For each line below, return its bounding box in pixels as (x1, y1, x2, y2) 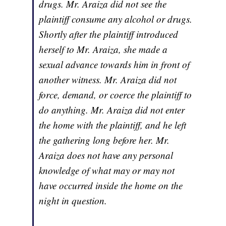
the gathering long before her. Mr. (39, 133, 170, 146)
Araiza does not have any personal (39, 148, 174, 161)
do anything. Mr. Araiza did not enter (39, 103, 185, 116)
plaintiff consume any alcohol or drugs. (39, 12, 193, 25)
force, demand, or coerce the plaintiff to (39, 88, 192, 101)
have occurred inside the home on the (39, 179, 183, 192)
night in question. (39, 194, 107, 207)
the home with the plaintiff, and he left (39, 118, 187, 131)
